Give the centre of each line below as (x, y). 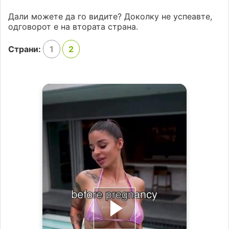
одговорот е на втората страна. (73, 27)
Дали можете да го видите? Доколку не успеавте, (110, 17)
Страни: (26, 49)
